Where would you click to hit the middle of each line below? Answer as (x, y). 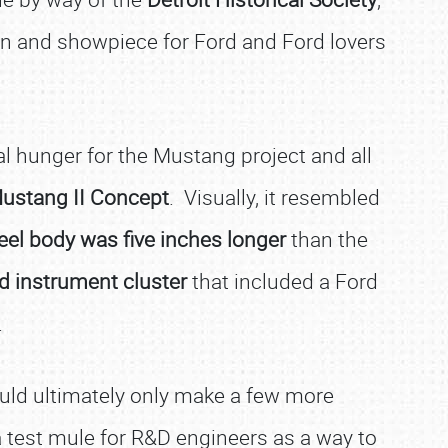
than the (327, 239)
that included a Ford (282, 281)
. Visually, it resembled (274, 197)
